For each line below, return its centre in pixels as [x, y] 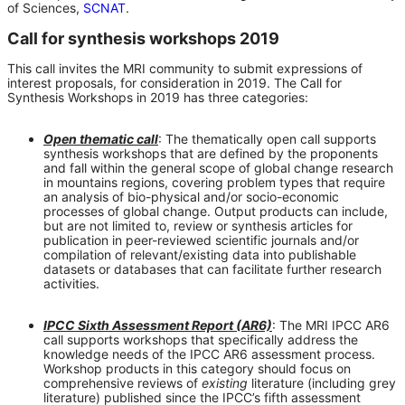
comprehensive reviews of [122, 382]
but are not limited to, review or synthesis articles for [198, 225]
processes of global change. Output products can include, [216, 211]
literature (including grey [322, 382]
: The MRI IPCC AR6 [331, 325]
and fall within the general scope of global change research [218, 167]
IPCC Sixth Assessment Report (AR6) [158, 325]
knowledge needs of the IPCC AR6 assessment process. [209, 353]
